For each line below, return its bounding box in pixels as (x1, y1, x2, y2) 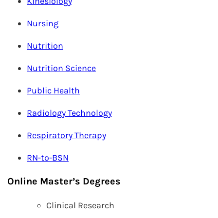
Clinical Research (46, 200, 114, 211)
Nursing (27, 18, 58, 29)
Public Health (27, 85, 80, 96)
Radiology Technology (27, 108, 112, 118)
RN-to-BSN (27, 152, 69, 163)
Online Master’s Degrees (7, 176, 121, 187)
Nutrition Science (27, 63, 96, 73)
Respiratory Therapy (27, 130, 106, 141)
